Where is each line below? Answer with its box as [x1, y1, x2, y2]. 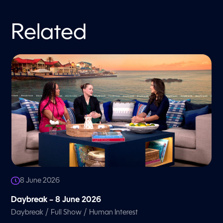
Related [11, 22, 87, 44]
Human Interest [89, 209, 138, 217]
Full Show [51, 209, 82, 217]
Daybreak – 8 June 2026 [11, 196, 102, 205]
